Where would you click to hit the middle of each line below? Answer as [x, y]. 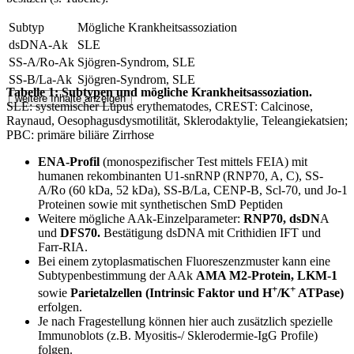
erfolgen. [60, 307]
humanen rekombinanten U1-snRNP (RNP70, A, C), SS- [181, 175]
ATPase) [320, 292]
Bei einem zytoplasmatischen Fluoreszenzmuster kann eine [184, 261]
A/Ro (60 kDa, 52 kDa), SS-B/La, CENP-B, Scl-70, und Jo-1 [193, 190]
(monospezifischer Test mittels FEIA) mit [205, 161]
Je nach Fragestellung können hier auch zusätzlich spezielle [185, 321]
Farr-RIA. [63, 247]
